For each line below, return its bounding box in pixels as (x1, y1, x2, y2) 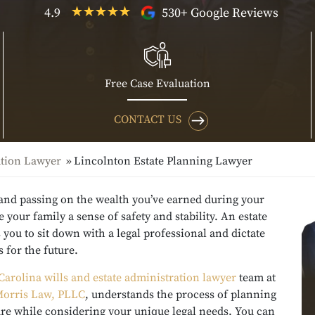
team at (236, 271, 276, 285)
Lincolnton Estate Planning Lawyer (74, 154, 252, 168)
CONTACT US (113, 112, 181, 127)
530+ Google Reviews (158, 4, 278, 21)
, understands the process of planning (85, 288, 276, 302)
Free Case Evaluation (104, 76, 210, 91)
